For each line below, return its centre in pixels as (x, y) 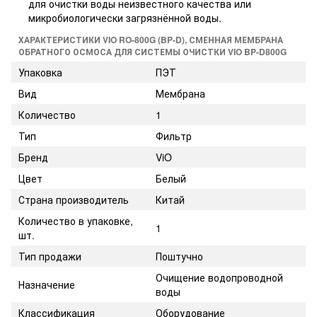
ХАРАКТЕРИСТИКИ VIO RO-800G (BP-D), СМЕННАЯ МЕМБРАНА (151, 39)
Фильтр (174, 136)
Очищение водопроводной (219, 277)
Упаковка (40, 72)
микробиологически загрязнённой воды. (125, 17)
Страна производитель (74, 199)
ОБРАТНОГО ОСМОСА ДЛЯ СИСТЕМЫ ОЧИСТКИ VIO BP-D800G (152, 51)
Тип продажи (50, 256)
